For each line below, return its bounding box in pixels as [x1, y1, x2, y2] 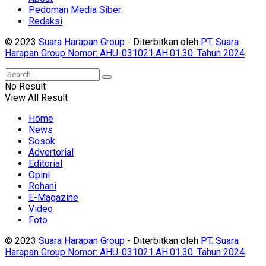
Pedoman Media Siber [28, 4, 121, 16]
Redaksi [28, 15, 62, 27]
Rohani [28, 180, 56, 192]
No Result [5, 81, 46, 93]
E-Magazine [28, 192, 78, 204]
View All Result [5, 92, 68, 104]
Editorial [28, 158, 62, 170]
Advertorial [28, 147, 74, 159]
